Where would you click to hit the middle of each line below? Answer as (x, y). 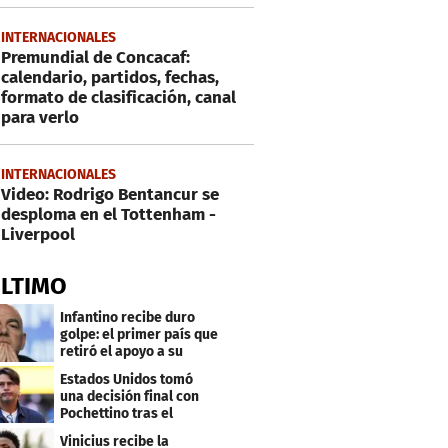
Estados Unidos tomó (127, 379)
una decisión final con (130, 396)
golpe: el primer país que (139, 334)
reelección (94, 368)
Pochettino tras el (117, 413)
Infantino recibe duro (128, 317)
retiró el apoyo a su (122, 351)
